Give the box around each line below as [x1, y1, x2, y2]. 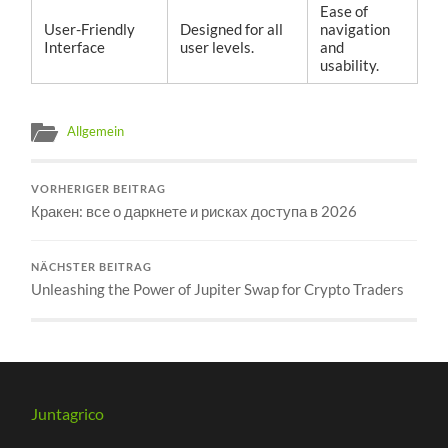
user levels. [180, 38, 255, 57]
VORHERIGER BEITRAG [31, 183, 167, 196]
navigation [320, 20, 391, 39]
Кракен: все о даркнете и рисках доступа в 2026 [31, 202, 358, 221]
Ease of [320, 2, 369, 21]
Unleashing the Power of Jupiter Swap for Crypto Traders [31, 280, 405, 299]
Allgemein [67, 123, 125, 140]
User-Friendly [44, 20, 136, 39]
